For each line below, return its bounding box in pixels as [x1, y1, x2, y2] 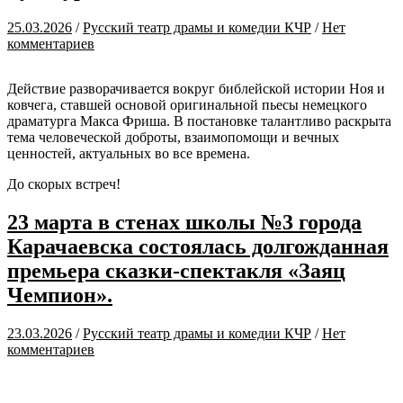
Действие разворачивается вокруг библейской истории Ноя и [7, 81, 385, 97]
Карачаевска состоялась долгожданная [7, 234, 389, 258]
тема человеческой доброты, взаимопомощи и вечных [7, 130, 339, 146]
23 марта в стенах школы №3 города [7, 210, 362, 234]
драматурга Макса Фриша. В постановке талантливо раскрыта [7, 113, 391, 130]
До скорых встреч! [7, 176, 121, 193]
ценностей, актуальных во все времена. [7, 146, 250, 162]
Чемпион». [7, 282, 112, 307]
